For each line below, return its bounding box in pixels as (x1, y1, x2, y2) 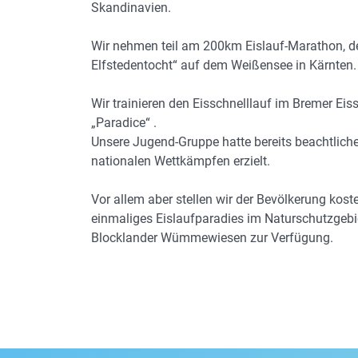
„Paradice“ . (91, 115, 157, 130)
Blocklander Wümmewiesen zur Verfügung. (91, 230, 333, 245)
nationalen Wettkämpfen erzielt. (91, 153, 270, 169)
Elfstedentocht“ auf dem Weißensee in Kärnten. (91, 58, 356, 73)
